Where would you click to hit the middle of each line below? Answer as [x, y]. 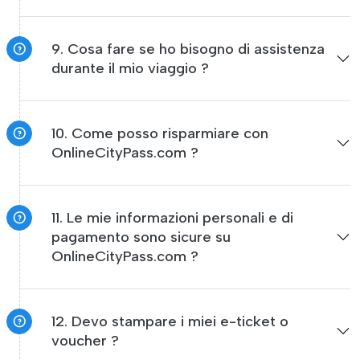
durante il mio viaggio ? [130, 68]
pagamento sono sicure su [141, 237]
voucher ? [85, 341]
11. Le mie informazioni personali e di [172, 218]
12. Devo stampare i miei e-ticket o [170, 321]
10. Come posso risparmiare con [160, 133]
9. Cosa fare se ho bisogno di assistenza [188, 49]
